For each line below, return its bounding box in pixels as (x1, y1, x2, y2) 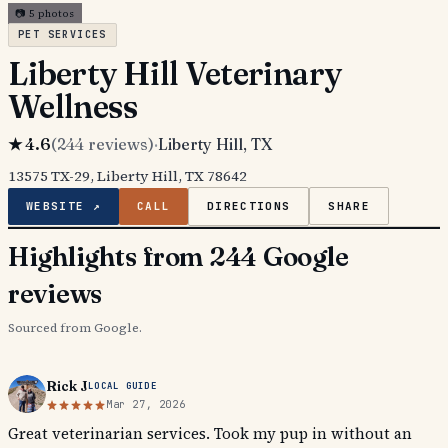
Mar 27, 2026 (106, 398, 186, 411)
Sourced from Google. (8, 319, 142, 336)
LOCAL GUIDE (88, 379, 157, 392)
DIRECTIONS (207, 199, 291, 213)
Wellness (8, 87, 137, 126)
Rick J (46, 377, 88, 395)
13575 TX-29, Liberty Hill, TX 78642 (8, 166, 247, 186)
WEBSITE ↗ (26, 199, 101, 213)
